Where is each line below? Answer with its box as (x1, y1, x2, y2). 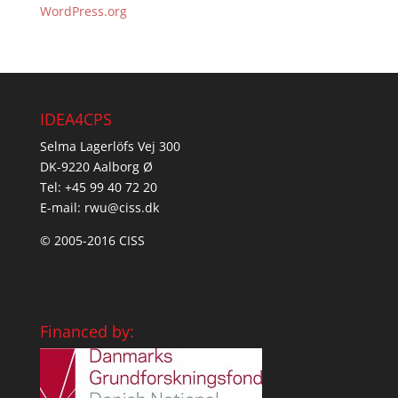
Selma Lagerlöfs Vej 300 (39, 138, 180, 155)
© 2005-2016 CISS (39, 232, 145, 249)
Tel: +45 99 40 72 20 (39, 179, 157, 195)
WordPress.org (39, 3, 127, 20)
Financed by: (39, 321, 134, 343)
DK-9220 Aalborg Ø (39, 158, 153, 175)
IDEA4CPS (39, 108, 112, 130)
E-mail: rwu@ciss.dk (39, 199, 159, 216)
